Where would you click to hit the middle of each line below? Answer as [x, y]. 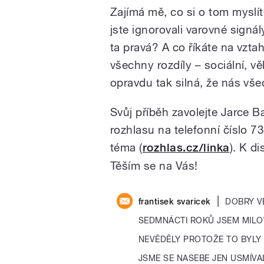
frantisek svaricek [175, 201]
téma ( [126, 147]
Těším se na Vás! [154, 165]
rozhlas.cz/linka [186, 147]
